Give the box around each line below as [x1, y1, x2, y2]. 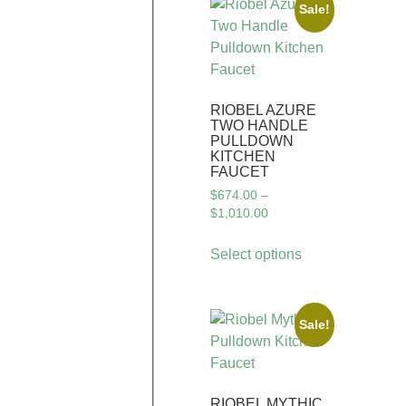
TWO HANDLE [210, 117, 308, 133]
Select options [210, 246, 302, 262]
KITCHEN [210, 148, 275, 164]
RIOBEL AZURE [210, 101, 316, 118]
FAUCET [210, 163, 269, 179]
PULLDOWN [210, 132, 294, 149]
